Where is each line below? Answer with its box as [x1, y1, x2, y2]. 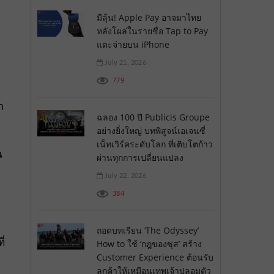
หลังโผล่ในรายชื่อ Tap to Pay [96, 24, 208, 37]
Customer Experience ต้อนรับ [96, 251, 213, 263]
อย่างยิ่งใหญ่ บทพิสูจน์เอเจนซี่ [96, 124, 206, 136]
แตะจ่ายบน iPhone [96, 38, 169, 50]
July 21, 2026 [102, 59, 146, 66]
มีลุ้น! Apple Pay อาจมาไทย [96, 11, 201, 23]
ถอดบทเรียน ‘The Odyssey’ [96, 224, 199, 236]
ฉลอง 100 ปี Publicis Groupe [96, 111, 210, 123]
